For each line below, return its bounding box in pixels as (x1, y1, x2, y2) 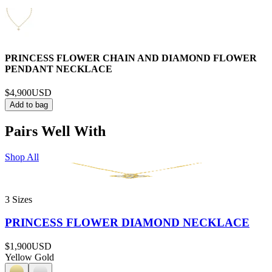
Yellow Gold (5, 252, 54, 263)
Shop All (5, 151, 39, 162)
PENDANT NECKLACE (5, 63, 112, 74)
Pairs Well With (5, 123, 106, 139)
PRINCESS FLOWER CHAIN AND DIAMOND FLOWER (5, 52, 257, 63)
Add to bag (10, 100, 48, 109)
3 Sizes (5, 194, 32, 205)
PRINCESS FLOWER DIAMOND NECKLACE (5, 216, 250, 229)
